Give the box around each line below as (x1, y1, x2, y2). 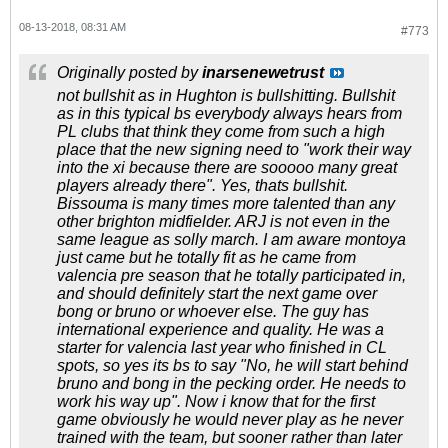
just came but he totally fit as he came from (57, 249, 356, 266)
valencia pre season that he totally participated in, (57, 267, 406, 284)
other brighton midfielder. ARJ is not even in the (57, 213, 390, 230)
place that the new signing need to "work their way (57, 141, 411, 158)
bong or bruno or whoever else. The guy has (57, 303, 369, 320)
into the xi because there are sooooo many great (57, 159, 397, 176)
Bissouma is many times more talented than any (57, 195, 395, 212)
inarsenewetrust (202, 64, 324, 81)
